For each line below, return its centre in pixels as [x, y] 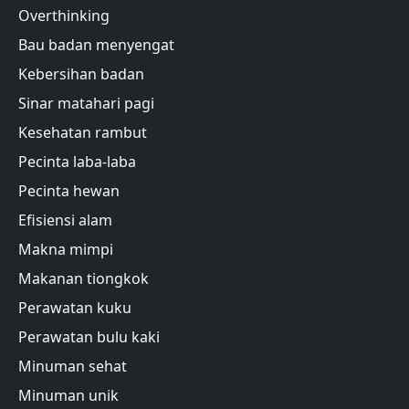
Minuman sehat [73, 367]
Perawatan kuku [75, 308]
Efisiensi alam [65, 220]
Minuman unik [68, 396]
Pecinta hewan [69, 191]
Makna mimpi [66, 250]
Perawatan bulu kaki [89, 337]
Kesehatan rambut [83, 133]
